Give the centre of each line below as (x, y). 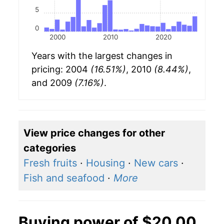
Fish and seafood (64, 178)
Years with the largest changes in (102, 56)
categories (50, 148)
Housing (105, 163)
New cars (156, 163)
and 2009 (53, 83)
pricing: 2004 (61, 69)
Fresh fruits (50, 163)
